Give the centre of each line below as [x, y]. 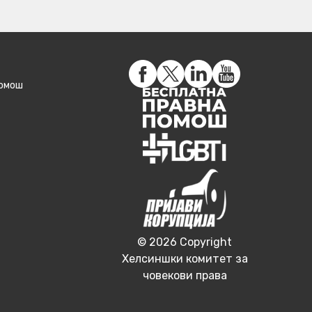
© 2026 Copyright [185, 242]
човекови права [185, 275]
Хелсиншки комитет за [185, 258]
